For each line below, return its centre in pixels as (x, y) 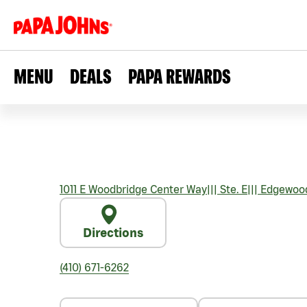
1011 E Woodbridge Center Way (133, 189)
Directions (113, 233)
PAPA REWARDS (180, 76)
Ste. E (232, 189)
